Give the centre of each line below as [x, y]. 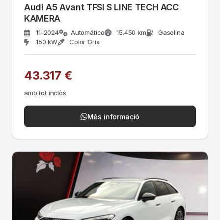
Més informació [113, 116]
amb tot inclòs [45, 93]
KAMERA [42, 18]
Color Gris [84, 42]
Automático [88, 32]
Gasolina [171, 32]
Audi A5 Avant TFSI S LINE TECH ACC [101, 7]
